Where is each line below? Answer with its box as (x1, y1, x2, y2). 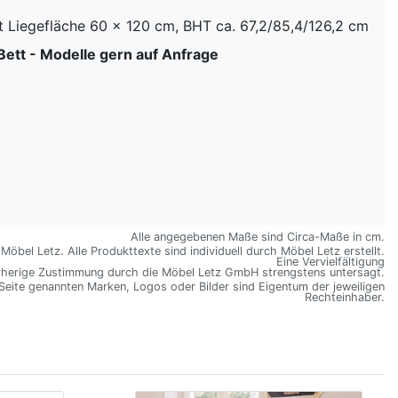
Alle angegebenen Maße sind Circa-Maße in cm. (131, 229, 385, 243)
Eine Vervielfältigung (276, 254, 385, 268)
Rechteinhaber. (305, 290, 385, 304)
